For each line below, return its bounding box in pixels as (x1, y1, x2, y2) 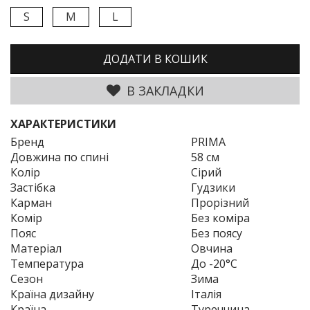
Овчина (191, 240, 232, 256)
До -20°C (191, 255, 237, 271)
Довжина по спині (10, 149, 109, 165)
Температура (10, 255, 84, 271)
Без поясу (191, 225, 242, 241)
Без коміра (191, 210, 250, 226)
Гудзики (191, 179, 235, 195)
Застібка (10, 179, 55, 195)
